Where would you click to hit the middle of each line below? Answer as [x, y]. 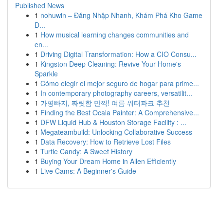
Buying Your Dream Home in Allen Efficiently [108, 161]
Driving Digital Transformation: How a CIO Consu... [118, 54]
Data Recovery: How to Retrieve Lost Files [106, 142]
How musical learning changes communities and [115, 35]
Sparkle [46, 73]
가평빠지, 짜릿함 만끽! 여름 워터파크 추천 [105, 103]
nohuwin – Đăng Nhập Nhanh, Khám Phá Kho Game [121, 15]
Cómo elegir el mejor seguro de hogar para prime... [120, 83]
